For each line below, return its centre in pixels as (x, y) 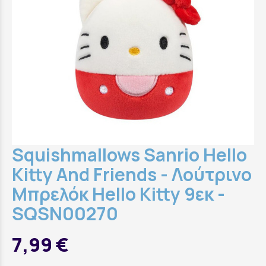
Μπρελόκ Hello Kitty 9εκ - (118, 194)
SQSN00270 (65, 213)
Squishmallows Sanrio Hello (129, 155)
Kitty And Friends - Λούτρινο (132, 174)
